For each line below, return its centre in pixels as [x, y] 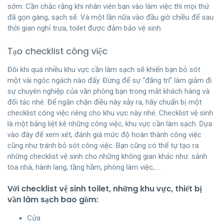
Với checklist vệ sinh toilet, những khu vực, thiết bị [105, 188]
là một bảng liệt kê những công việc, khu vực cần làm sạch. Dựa [110, 124]
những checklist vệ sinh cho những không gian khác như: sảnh [107, 156]
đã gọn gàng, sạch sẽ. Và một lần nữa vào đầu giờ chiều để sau [110, 17]
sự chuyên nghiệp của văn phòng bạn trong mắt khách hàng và [109, 91]
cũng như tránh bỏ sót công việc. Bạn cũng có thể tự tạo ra [103, 145]
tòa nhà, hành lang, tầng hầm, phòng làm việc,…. [84, 167]
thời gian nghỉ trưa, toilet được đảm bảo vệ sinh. [85, 28]
